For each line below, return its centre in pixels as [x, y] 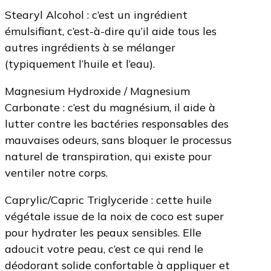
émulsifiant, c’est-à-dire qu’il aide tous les [111, 31]
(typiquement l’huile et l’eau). [80, 64]
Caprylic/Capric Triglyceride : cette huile [108, 200]
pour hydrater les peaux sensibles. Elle [103, 233]
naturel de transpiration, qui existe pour [108, 157]
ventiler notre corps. [56, 173]
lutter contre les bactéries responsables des [117, 124]
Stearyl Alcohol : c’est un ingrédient [96, 15]
